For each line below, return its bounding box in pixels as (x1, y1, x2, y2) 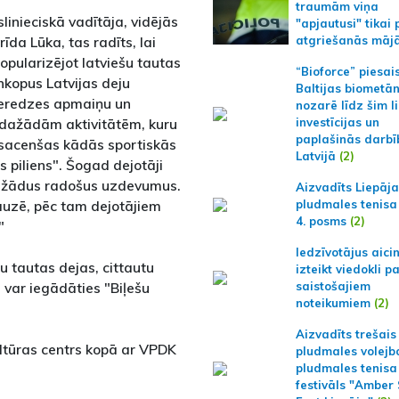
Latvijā (295, 149, 336, 163)
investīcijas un (295, 115, 379, 129)
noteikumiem (295, 296, 374, 310)
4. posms (295, 214, 346, 228)
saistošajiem (295, 279, 370, 293)
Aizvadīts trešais (295, 327, 396, 341)
